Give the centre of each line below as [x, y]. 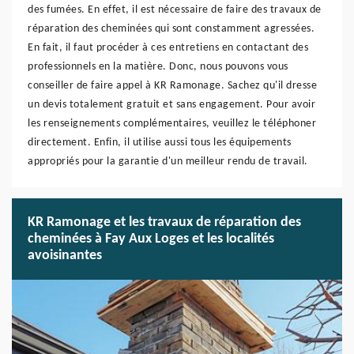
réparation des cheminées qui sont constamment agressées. [171, 29]
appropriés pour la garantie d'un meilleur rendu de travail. [168, 162]
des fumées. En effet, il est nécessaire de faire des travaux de [175, 10]
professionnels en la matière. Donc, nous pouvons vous [158, 67]
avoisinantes [65, 256]
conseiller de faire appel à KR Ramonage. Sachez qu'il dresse [172, 86]
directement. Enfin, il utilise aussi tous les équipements [160, 143]
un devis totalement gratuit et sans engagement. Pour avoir [171, 105]
